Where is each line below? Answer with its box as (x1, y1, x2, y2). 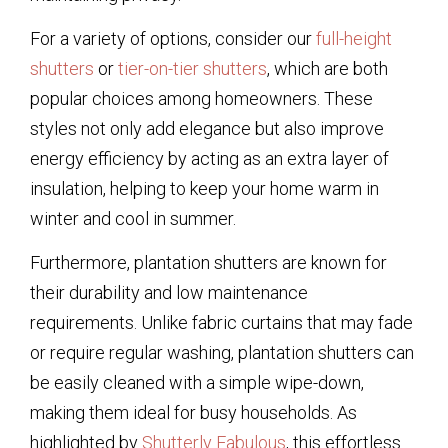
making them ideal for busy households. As (30, 402, 357, 424)
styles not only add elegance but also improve (30, 117, 384, 139)
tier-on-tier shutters (118, 57, 267, 79)
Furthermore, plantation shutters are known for (30, 252, 387, 274)
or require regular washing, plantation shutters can (30, 342, 414, 364)
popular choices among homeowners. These (30, 87, 373, 109)
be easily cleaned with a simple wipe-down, (30, 372, 364, 394)
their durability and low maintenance (30, 282, 308, 304)
